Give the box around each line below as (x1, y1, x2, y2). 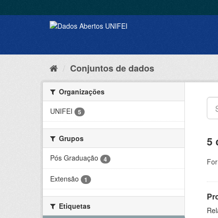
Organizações (57, 87, 105, 96)
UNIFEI (50, 106, 73, 116)
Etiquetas (57, 200, 91, 211)
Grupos (57, 133, 84, 144)
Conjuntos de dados (70, 62, 154, 74)
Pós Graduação (50, 153, 98, 163)
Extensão (50, 173, 79, 183)
